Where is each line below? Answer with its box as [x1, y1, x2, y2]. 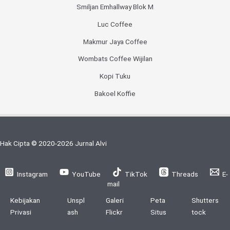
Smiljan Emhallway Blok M [76, 3, 154, 11]
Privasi [10, 208, 31, 217]
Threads [171, 169, 199, 178]
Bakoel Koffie [94, 89, 136, 98]
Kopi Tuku [100, 71, 130, 80]
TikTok [125, 169, 148, 178]
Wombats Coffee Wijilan [78, 54, 152, 63]
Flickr [105, 208, 123, 217]
